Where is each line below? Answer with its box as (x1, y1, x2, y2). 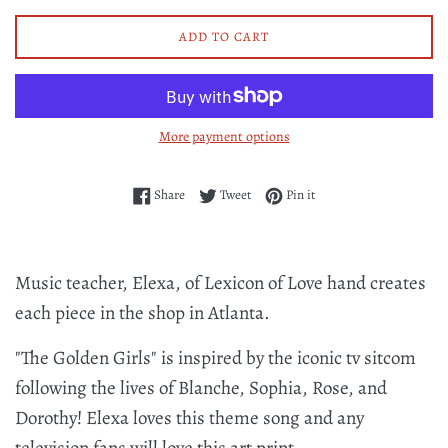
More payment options (158, 127, 290, 147)
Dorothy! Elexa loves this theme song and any (15, 405, 364, 432)
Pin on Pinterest (314, 184, 400, 204)
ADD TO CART (179, 28, 269, 46)
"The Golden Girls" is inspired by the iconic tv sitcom (15, 345, 416, 372)
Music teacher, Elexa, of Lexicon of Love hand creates (15, 270, 426, 297)
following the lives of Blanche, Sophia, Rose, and (15, 375, 387, 402)
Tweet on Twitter (250, 184, 339, 204)
